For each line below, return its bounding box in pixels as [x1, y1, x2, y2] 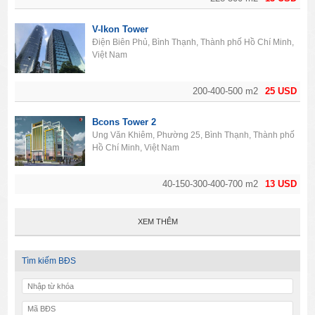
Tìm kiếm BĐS [22, 255, 77, 266]
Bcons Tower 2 [92, 116, 157, 127]
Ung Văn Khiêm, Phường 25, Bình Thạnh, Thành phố [92, 129, 295, 140]
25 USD [264, 85, 297, 96]
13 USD [264, 178, 297, 189]
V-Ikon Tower [92, 23, 149, 34]
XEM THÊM [137, 217, 178, 226]
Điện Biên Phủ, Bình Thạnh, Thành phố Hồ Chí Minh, [92, 37, 295, 47]
